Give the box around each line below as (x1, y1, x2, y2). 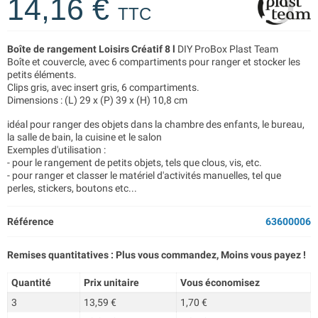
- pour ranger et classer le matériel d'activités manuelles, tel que (7, 170, 281, 181)
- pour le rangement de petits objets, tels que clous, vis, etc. (7, 157, 262, 168)
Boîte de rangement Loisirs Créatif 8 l (7, 43, 175, 55)
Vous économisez (180, 277, 260, 288)
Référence (7, 216, 54, 227)
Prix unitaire (83, 277, 139, 288)
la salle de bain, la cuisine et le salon (7, 131, 162, 143)
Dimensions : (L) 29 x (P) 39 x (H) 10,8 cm (7, 94, 187, 106)
